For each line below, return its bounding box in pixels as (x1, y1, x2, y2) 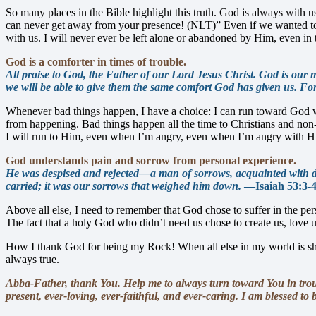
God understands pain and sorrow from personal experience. (6, 154, 296, 167)
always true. (6, 253, 59, 266)
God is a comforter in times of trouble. (6, 56, 186, 68)
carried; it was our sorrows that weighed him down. (6, 180, 241, 193)
